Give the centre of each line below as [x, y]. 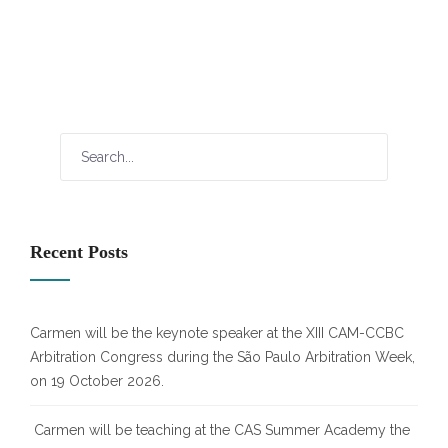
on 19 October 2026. [97, 381]
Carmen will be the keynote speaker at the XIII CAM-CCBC [217, 333]
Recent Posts [79, 252]
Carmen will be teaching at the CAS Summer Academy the [220, 430]
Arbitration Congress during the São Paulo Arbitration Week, [222, 357]
